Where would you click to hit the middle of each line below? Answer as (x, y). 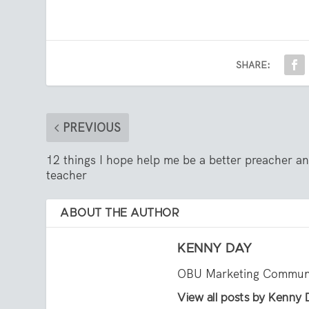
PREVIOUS (92, 128)
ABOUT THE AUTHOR (120, 213)
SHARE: (253, 65)
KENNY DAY (215, 249)
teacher (67, 176)
